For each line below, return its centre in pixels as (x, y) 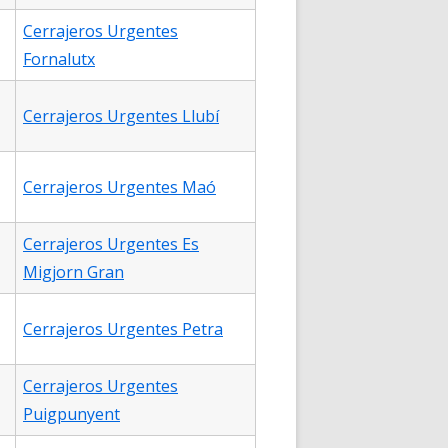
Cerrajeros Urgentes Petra (123, 329)
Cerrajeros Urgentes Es (111, 244)
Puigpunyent (71, 414)
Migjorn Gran (73, 272)
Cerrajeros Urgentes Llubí (121, 116)
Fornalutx (59, 59)
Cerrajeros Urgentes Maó (119, 187)
